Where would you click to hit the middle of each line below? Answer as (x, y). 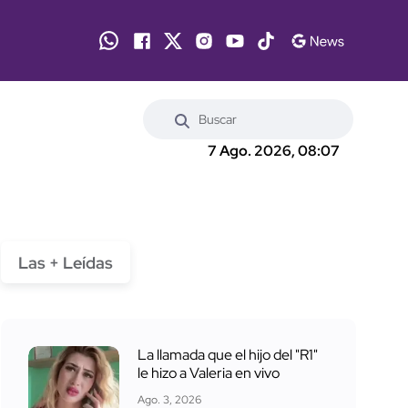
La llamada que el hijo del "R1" (228, 354)
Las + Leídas (66, 262)
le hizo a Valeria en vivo (209, 372)
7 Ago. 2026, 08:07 (274, 151)
